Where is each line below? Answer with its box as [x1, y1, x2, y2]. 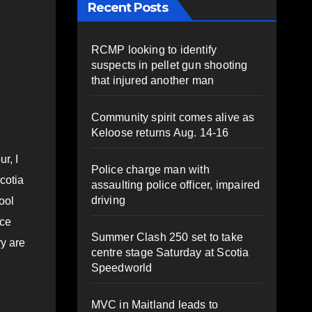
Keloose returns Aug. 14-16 [91, 126, 229, 139]
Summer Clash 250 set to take [91, 231, 244, 243]
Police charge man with [91, 163, 210, 175]
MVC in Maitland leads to [91, 298, 219, 311]
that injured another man [91, 74, 214, 86]
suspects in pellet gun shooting [91, 58, 248, 71]
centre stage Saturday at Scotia [91, 246, 249, 258]
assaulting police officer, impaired [91, 178, 260, 191]
